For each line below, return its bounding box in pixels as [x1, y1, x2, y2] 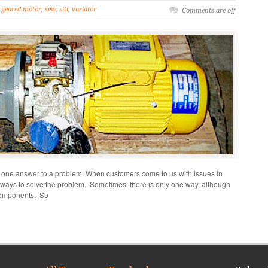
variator [72, 5, 96, 14]
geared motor [1, 5, 41, 14]
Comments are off [182, 7, 236, 15]
